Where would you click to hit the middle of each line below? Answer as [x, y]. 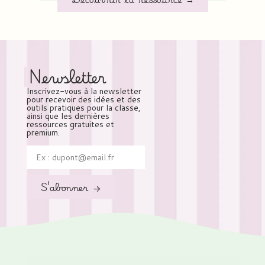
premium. [43, 133]
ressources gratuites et [70, 125]
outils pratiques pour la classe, [83, 108]
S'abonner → [71, 187]
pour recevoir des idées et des [83, 100]
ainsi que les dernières [68, 116]
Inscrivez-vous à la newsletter [84, 91]
